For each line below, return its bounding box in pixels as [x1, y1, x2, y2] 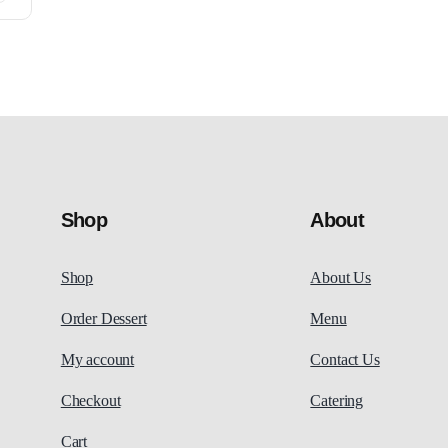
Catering [310, 391, 364, 409]
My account [60, 350, 135, 368]
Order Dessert [60, 309, 147, 327]
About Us [310, 268, 372, 286]
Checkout [60, 391, 121, 409]
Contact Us [310, 350, 380, 368]
